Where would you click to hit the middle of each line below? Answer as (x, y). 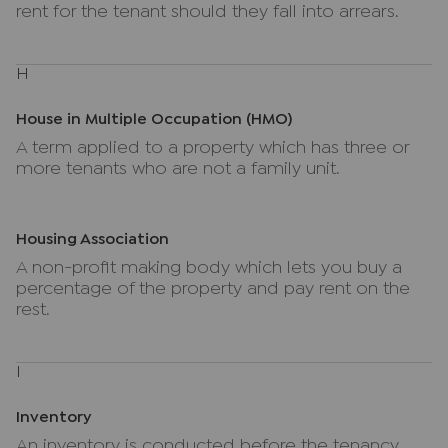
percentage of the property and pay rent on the (213, 289)
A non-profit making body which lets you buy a (209, 268)
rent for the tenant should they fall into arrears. (207, 12)
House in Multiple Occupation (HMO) (154, 119)
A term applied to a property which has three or (212, 148)
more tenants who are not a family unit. (178, 169)
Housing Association (92, 239)
